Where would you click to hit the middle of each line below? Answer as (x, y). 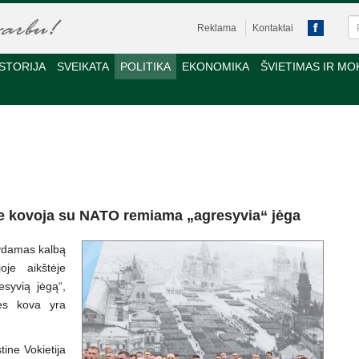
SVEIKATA (83, 67)
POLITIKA (145, 67)
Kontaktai (273, 28)
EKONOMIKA (216, 67)
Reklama (217, 28)
